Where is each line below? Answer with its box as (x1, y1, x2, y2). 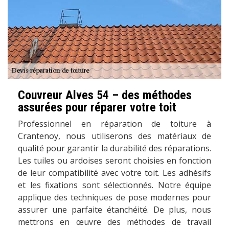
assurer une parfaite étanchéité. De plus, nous (18, 203, 211, 215)
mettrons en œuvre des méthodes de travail (18, 216, 211, 227)
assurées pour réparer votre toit (18, 100, 176, 114)
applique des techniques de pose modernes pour (18, 191, 211, 203)
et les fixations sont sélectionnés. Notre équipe (18, 179, 211, 191)
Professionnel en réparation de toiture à (18, 118, 211, 129)
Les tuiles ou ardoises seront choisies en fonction (18, 154, 211, 166)
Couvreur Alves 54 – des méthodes (18, 87, 192, 102)
